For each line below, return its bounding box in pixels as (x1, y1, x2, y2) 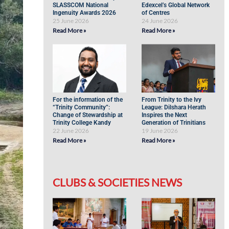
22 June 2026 (53, 127, 89, 134)
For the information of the (53, 96, 123, 103)
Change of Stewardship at (53, 111, 123, 119)
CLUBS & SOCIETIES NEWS (53, 176, 182, 189)
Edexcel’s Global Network (142, 2, 210, 9)
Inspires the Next (142, 111, 188, 119)
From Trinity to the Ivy (142, 96, 202, 103)
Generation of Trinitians (142, 119, 208, 126)
